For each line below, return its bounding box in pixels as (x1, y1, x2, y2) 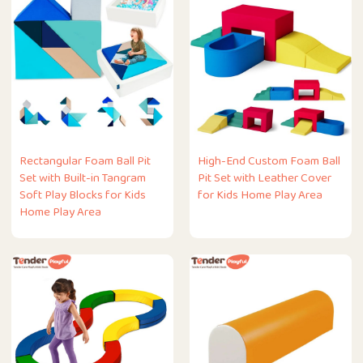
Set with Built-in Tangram (19, 168, 147, 189)
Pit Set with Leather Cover (198, 168, 331, 189)
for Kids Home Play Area (198, 185, 322, 206)
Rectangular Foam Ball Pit (19, 151, 152, 172)
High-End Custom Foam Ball (198, 151, 340, 172)
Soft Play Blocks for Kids (19, 185, 147, 206)
